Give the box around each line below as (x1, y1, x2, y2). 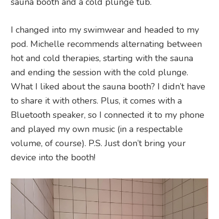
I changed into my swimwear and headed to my (11, 23, 199, 36)
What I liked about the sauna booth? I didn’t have (11, 80, 206, 92)
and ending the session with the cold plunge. (11, 66, 189, 78)
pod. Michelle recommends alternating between (11, 38, 202, 50)
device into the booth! (11, 151, 96, 163)
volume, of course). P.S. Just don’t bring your (11, 137, 186, 149)
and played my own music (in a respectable (11, 123, 183, 135)
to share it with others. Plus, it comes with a (11, 94, 182, 107)
